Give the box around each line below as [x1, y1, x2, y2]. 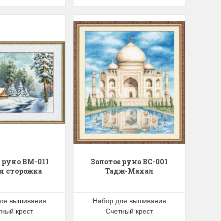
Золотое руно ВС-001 [91, 156, 168, 166]
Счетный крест [106, 205, 153, 216]
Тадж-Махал [105, 166, 153, 176]
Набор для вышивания [92, 195, 166, 205]
